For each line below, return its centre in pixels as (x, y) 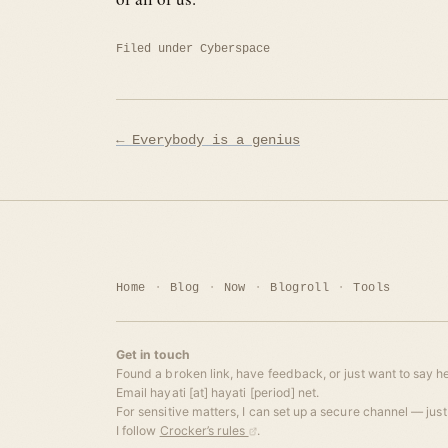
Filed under (158, 48)
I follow (138, 430)
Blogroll (300, 287)
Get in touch (153, 354)
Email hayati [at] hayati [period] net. (218, 392)
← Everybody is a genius (208, 140)
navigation (168, 167)
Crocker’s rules (204, 430)
